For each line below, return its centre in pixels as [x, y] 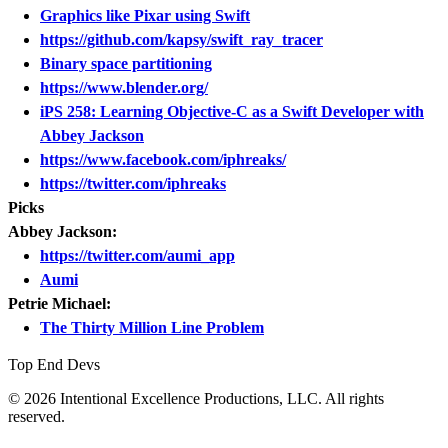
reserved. [36, 417]
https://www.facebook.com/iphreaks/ [163, 160]
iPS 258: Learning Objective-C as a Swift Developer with [232, 112]
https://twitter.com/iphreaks [133, 184]
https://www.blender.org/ [124, 88]
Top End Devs [54, 365]
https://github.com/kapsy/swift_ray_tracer [181, 40]
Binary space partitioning [126, 64]
